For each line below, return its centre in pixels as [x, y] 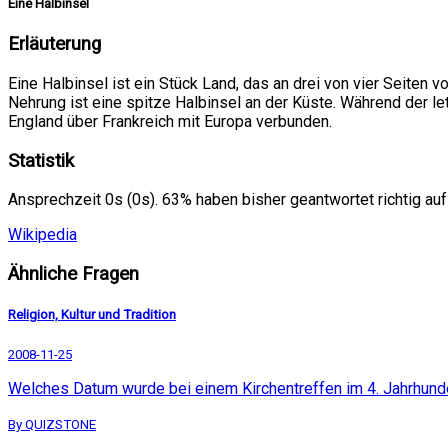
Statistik [41, 160]
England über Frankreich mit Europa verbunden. [170, 121]
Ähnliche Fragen [73, 273]
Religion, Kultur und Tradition [92, 315]
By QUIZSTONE [52, 425]
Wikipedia [42, 235]
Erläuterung [54, 44]
